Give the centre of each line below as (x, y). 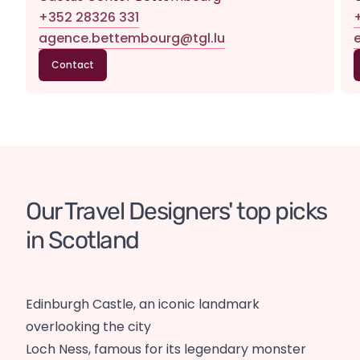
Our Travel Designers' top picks (176, 212)
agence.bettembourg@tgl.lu (132, 39)
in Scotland (82, 241)
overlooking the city (88, 327)
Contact (73, 65)
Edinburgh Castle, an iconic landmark (143, 305)
